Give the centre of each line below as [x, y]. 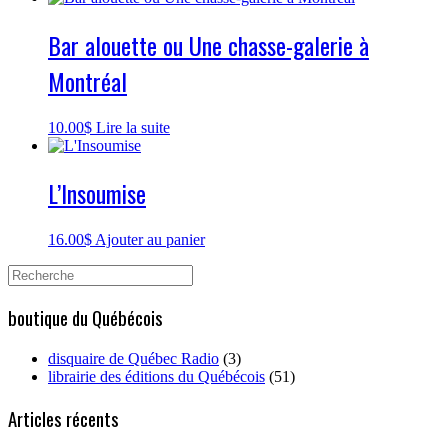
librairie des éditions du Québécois [156, 377]
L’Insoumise [97, 192]
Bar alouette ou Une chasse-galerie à [208, 45]
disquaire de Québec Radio [133, 359]
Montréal [87, 81]
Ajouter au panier [150, 239]
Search [28, 272]
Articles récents [63, 418]
